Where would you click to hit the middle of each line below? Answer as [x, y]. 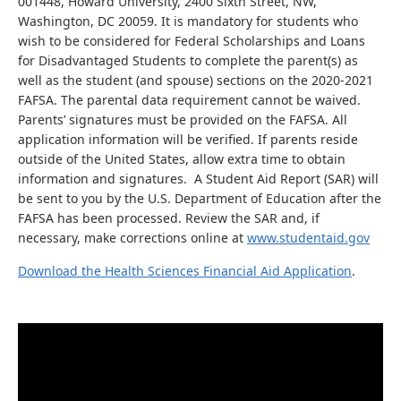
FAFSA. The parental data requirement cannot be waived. [189, 100]
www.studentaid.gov [308, 238]
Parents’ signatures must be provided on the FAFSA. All [183, 119]
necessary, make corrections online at [132, 238]
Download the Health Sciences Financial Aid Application [185, 271]
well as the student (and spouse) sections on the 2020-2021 [196, 80]
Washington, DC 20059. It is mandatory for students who [188, 21]
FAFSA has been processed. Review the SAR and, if [169, 218]
